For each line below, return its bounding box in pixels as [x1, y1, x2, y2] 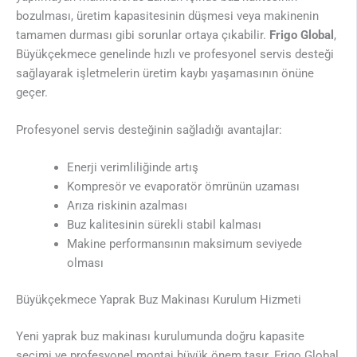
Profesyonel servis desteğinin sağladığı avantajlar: [16, 123, 282, 138]
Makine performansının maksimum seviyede [66, 237, 302, 252]
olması [66, 256, 104, 271]
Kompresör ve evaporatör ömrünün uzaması [66, 179, 300, 194]
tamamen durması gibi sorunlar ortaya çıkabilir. [16, 27, 269, 42]
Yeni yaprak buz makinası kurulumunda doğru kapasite [16, 329, 304, 344]
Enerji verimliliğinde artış [66, 160, 198, 175]
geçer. [16, 84, 48, 100]
